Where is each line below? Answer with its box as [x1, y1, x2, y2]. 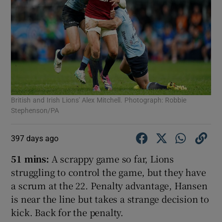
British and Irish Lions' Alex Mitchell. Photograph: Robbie [11, 97, 187, 104]
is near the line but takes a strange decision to [11, 192, 209, 206]
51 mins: [11, 152, 49, 166]
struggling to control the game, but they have [11, 166, 206, 179]
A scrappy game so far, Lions [49, 152, 174, 166]
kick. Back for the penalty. [11, 206, 124, 219]
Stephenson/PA [11, 107, 59, 114]
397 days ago [11, 134, 59, 143]
